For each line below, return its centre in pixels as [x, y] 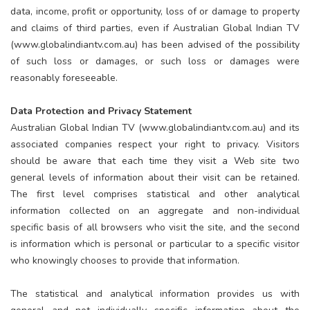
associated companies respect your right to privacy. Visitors [155, 144]
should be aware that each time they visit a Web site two [155, 161]
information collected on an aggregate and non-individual [155, 210]
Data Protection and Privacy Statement [101, 111]
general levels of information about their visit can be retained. [155, 177]
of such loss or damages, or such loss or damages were [155, 61]
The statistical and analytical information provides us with [155, 293]
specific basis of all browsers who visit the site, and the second [155, 227]
